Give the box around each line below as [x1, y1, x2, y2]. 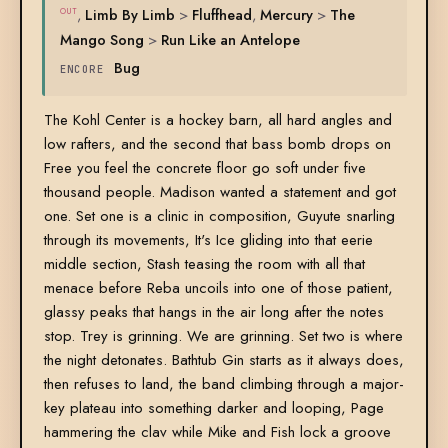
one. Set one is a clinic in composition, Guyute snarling [43, 205, 395, 228]
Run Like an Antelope [160, 29, 300, 51]
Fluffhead [191, 4, 252, 26]
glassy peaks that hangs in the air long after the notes [43, 301, 384, 324]
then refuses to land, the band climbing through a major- [43, 373, 404, 396]
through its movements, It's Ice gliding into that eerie [43, 229, 373, 252]
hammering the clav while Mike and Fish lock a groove [43, 421, 391, 444]
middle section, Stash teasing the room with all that [43, 253, 365, 276]
